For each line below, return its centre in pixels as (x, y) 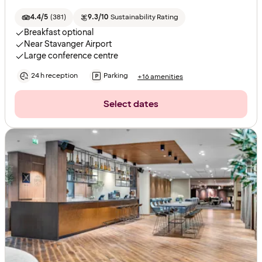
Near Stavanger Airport (68, 44)
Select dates (131, 104)
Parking (116, 76)
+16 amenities (160, 77)
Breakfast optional (59, 33)
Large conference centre (71, 56)
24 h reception (54, 76)
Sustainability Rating (144, 18)
